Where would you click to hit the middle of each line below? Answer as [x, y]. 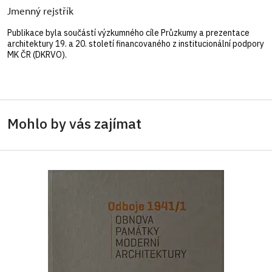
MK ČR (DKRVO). [37, 55]
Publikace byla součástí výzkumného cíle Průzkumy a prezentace [128, 33]
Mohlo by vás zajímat [74, 124]
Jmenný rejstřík [40, 11]
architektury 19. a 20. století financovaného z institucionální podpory [136, 44]
